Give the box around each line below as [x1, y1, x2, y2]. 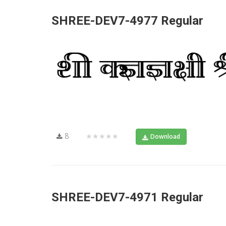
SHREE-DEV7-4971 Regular [51, 190, 203, 204]
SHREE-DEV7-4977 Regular [51, 14, 203, 28]
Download [150, 132, 180, 141]
